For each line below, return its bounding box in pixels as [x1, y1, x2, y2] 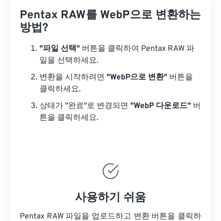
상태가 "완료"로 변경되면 [39, 101, 130, 111]
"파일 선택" [39, 44, 80, 54]
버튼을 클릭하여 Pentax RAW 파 [80, 44, 194, 54]
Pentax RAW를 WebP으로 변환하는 [20, 8, 201, 23]
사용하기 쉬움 [75, 191, 146, 206]
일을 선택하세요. [39, 56, 99, 66]
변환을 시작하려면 [39, 73, 107, 83]
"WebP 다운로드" [130, 101, 191, 111]
